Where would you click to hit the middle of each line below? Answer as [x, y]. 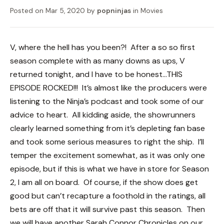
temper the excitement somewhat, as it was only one [107, 155]
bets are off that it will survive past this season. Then [107, 209]
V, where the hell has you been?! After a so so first [102, 47]
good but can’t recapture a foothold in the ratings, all [108, 196]
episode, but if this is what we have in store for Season [109, 169]
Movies [152, 10]
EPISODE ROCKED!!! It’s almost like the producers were [108, 88]
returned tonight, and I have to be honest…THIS [96, 74]
